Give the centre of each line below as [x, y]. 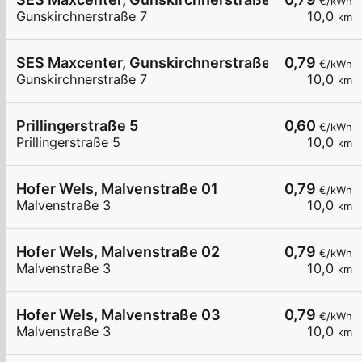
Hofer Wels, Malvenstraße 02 [118, 252]
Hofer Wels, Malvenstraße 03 [118, 315]
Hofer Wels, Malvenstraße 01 [117, 189]
